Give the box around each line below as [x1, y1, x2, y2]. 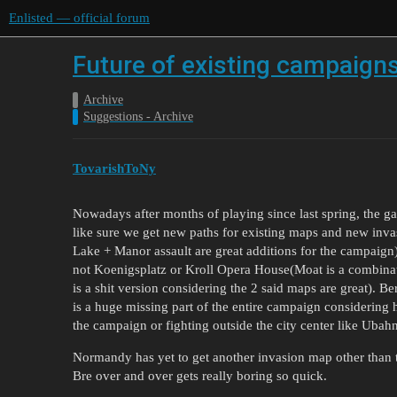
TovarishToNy [73, 160, 156, 175]
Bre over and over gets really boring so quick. [73, 368, 327, 383]
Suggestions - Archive [83, 110, 193, 123]
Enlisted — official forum [9, 11, 150, 25]
